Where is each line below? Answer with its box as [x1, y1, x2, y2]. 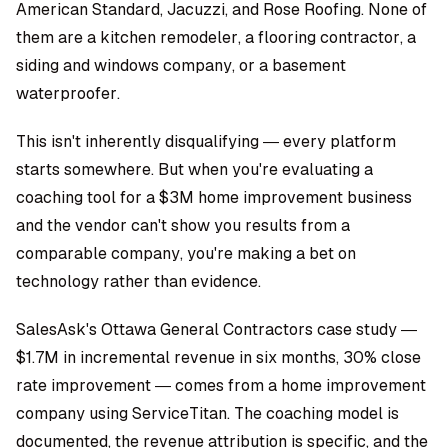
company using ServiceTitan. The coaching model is [16, 403, 399, 424]
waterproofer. [16, 83, 120, 104]
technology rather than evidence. [16, 271, 261, 292]
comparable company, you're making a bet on [16, 243, 356, 264]
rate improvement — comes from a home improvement [16, 375, 426, 396]
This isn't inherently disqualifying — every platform [16, 131, 396, 152]
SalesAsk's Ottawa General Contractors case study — [16, 319, 417, 340]
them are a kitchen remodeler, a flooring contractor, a [16, 27, 416, 48]
